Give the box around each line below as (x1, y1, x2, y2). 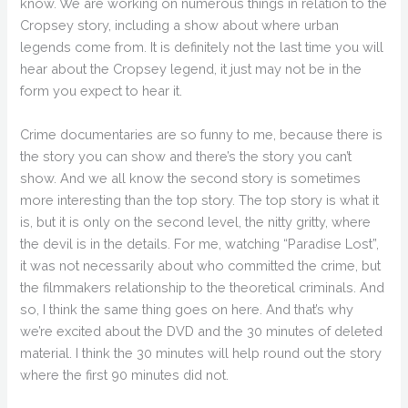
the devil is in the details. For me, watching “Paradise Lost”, (20, 235, 380, 251)
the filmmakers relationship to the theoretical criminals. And (20, 279, 385, 295)
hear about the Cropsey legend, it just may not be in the (20, 61, 362, 77)
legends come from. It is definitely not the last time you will (20, 39, 384, 56)
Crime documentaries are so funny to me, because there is (20, 126, 383, 142)
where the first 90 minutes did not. (20, 366, 229, 382)
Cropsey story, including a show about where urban (20, 17, 340, 34)
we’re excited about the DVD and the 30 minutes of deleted (20, 322, 383, 339)
